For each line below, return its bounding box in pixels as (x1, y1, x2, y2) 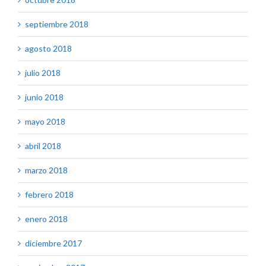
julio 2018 (25, 68, 61, 78)
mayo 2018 (25, 116, 65, 127)
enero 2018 (25, 214, 68, 224)
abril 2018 (25, 141, 61, 151)
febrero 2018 (25, 189, 74, 200)
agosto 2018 (25, 43, 72, 54)
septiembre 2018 (25, 19, 88, 30)
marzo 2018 (25, 165, 68, 176)
